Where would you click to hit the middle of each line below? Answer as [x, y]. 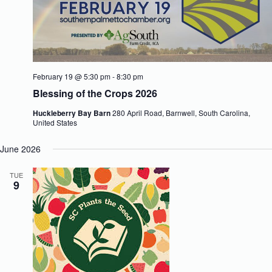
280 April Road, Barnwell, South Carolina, [181, 113]
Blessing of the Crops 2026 [95, 93]
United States [55, 123]
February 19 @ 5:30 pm [72, 76]
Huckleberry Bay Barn [73, 113]
